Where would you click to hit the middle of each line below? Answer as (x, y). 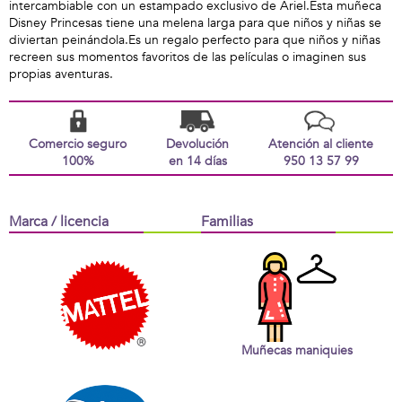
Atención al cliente (321, 144)
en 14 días (197, 161)
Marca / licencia (59, 222)
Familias (227, 222)
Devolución (197, 144)
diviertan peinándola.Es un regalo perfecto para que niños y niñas (195, 40)
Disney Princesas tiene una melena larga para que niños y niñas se (195, 23)
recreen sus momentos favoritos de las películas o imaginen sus (188, 57)
